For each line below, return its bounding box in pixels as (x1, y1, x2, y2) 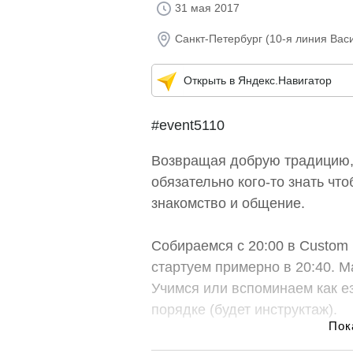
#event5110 (151, 117, 225, 133)
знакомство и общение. (151, 195, 305, 211)
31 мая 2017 (175, 2, 240, 14)
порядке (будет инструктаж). (151, 302, 337, 318)
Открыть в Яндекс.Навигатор (184, 74, 332, 87)
